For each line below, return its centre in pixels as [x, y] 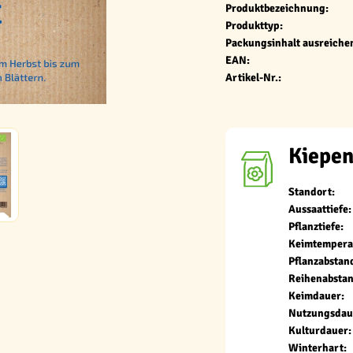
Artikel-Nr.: [253, 78]
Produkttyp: [254, 26]
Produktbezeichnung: [277, 8]
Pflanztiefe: [316, 227]
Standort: [312, 192]
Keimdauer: [316, 296]
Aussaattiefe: [320, 209]
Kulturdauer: [320, 331]
